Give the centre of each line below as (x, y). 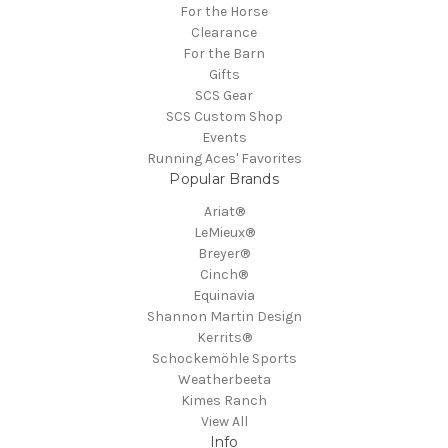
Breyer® (224, 254)
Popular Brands (224, 179)
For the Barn (224, 54)
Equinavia (224, 296)
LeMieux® (224, 233)
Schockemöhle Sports (224, 359)
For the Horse (224, 12)
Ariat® (224, 212)
